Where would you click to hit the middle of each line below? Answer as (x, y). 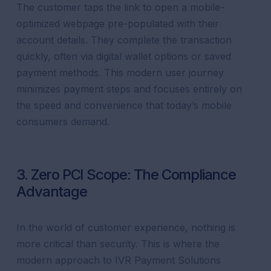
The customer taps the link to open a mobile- (121, 7)
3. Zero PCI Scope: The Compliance (126, 175)
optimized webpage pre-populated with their (118, 24)
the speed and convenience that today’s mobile (124, 105)
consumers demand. (63, 122)
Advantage (52, 191)
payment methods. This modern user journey (120, 73)
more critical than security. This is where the (118, 244)
